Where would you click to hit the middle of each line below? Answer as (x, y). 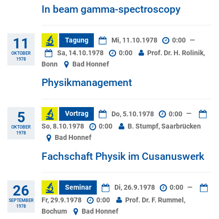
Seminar (78, 187)
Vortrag (77, 114)
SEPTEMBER (21, 200)
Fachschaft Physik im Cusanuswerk (123, 156)
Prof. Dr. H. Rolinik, (175, 53)
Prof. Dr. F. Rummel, (154, 200)
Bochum (55, 211)
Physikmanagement (87, 83)
